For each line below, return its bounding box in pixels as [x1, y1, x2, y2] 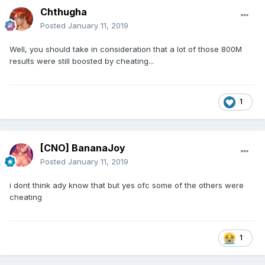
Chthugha [40, 6, 87, 18]
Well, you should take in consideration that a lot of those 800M [9, 44, 242, 54]
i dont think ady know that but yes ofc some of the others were [9, 180, 244, 190]
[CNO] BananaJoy [40, 142, 125, 154]
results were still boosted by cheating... [9, 56, 154, 66]
